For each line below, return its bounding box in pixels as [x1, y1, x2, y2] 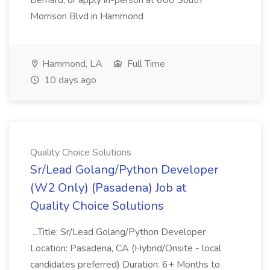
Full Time [125, 57, 165, 71]
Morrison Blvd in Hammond [30, 10, 143, 23]
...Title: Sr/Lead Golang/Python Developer [30, 225, 206, 239]
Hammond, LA [40, 57, 102, 71]
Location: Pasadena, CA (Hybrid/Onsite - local [30, 242, 221, 255]
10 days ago [42, 74, 96, 87]
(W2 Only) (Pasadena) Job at [30, 180, 186, 196]
